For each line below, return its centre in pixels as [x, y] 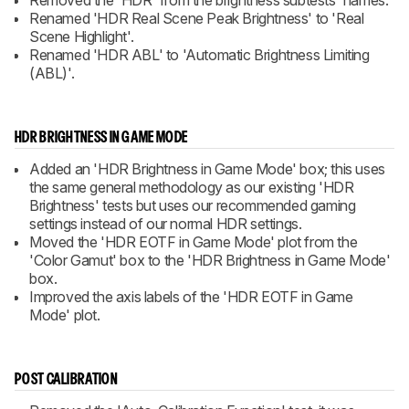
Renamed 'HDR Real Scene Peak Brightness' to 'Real [197, 18]
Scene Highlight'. [82, 37]
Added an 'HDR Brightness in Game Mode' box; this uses [207, 169]
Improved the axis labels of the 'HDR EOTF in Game [191, 297]
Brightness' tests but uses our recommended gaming [193, 205]
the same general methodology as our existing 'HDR [192, 187]
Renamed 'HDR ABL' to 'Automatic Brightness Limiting [199, 55]
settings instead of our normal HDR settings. [166, 224]
